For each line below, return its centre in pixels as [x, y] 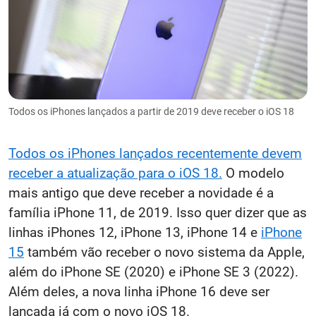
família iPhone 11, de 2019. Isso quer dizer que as [158, 212]
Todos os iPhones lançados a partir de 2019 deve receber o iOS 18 [151, 111]
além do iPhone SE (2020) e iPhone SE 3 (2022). [153, 272]
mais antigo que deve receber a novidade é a [141, 193]
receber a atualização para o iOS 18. [115, 173]
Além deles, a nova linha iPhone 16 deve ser [139, 291]
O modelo [253, 173]
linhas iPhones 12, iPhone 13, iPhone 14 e [135, 232]
